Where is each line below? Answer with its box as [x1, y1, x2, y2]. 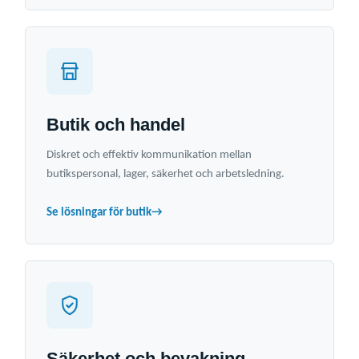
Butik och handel [46, 115, 185, 135]
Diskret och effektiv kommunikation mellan [46, 149, 252, 162]
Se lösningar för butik [46, 207, 151, 220]
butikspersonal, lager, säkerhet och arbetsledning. [46, 168, 284, 181]
